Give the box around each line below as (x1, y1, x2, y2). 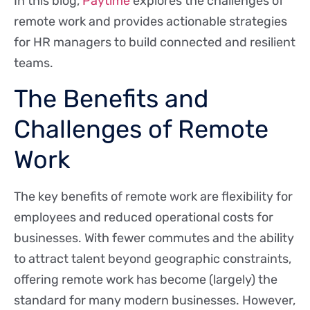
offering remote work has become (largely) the (14, 271, 277, 287)
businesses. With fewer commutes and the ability (14, 230, 294, 246)
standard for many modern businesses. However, (14, 292, 295, 308)
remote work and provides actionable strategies (14, 14, 287, 30)
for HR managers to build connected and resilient (14, 35, 295, 51)
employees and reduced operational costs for (14, 209, 273, 225)
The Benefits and (14, 83, 208, 113)
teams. (14, 55, 56, 71)
